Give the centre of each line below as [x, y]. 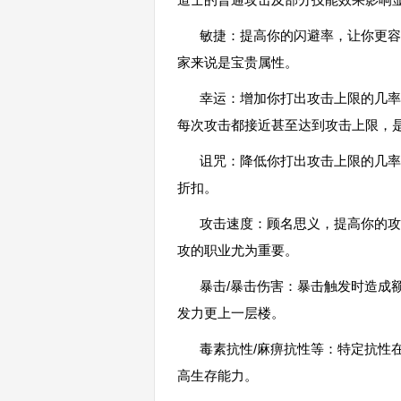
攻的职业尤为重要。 [238, 250]
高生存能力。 [218, 375]
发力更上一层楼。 [231, 313]
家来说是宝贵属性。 [238, 62]
